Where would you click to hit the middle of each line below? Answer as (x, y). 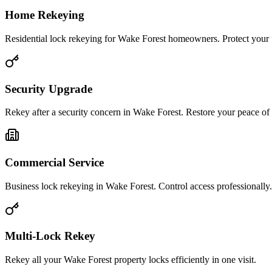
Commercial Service (54, 162)
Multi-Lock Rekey (50, 236)
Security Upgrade (49, 89)
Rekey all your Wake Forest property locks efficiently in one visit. (131, 260)
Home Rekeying (45, 15)
